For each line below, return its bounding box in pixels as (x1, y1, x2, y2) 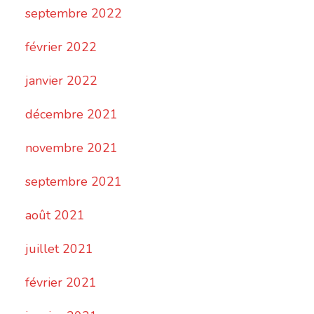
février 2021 (25, 274, 97, 292)
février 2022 (25, 39, 97, 56)
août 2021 (25, 207, 86, 224)
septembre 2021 (25, 173, 123, 191)
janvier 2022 (25, 72, 98, 90)
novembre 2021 (25, 139, 118, 157)
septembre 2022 (25, 5, 123, 22)
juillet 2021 (25, 240, 94, 258)
